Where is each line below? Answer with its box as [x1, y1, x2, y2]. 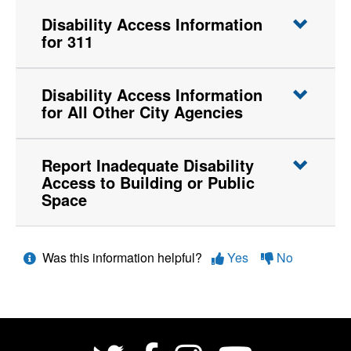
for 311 [42, 29, 93, 52]
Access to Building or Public [42, 170, 255, 194]
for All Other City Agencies [42, 100, 243, 123]
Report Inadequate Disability [42, 153, 254, 176]
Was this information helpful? [36, 248, 212, 266]
